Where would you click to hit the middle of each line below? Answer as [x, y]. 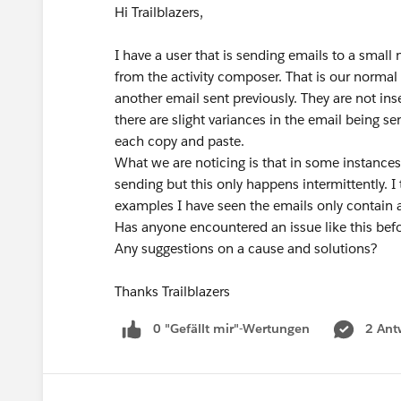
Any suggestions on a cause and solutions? [246, 248]
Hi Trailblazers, [159, 12]
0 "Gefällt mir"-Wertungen [231, 328]
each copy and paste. [179, 141]
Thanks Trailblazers [172, 291]
